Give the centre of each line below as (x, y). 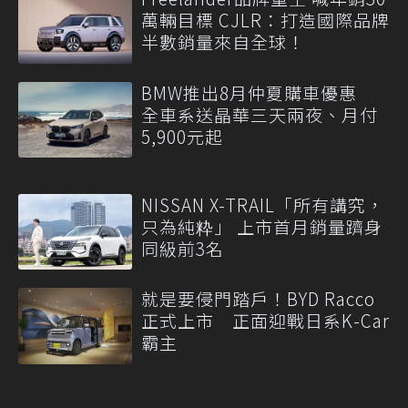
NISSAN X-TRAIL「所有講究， (263, 205)
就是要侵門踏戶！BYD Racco (258, 299)
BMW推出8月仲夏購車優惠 (258, 92)
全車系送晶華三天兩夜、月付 (260, 114)
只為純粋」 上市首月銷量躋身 (262, 227)
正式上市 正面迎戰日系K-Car (265, 321)
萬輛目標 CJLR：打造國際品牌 (265, 20)
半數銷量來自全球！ (223, 42)
